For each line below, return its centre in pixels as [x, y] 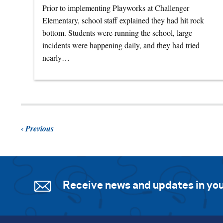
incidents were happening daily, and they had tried [121, 45]
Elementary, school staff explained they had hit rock [123, 20]
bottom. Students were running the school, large [117, 33]
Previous [40, 129]
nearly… [56, 58]
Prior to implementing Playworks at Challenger [116, 8]
